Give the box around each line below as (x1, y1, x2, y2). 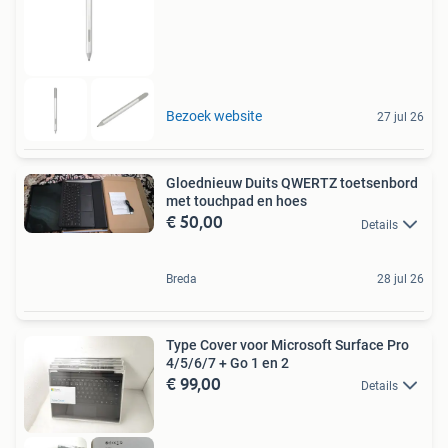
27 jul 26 (377, 110, 424, 125)
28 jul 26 (377, 271, 424, 286)
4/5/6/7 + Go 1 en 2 (166, 354, 289, 371)
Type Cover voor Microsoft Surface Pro (166, 336, 409, 353)
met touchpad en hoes (166, 193, 307, 210)
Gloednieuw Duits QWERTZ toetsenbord (166, 175, 418, 192)
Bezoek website (166, 108, 262, 125)
